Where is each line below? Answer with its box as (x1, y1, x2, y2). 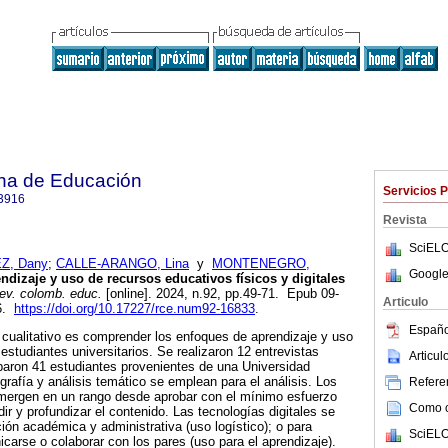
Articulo (383, 295, 428, 309)
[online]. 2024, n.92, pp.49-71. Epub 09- (102, 286, 339, 302)
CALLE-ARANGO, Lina (56, 256, 189, 272)
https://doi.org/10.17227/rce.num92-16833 (14, 301, 255, 317)
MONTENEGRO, (212, 256, 310, 272)
